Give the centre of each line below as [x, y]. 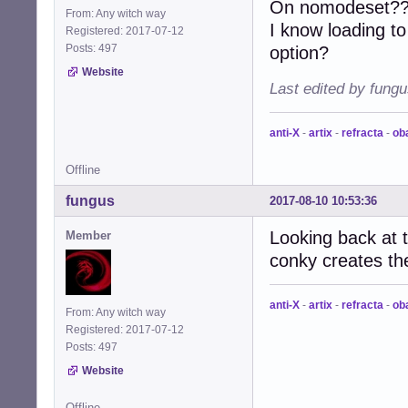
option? [299, 52]
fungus [90, 200]
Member [88, 235]
